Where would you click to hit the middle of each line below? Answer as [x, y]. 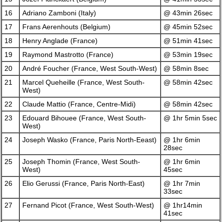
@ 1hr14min [183, 205]
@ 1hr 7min [182, 184]
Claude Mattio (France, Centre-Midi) [79, 104]
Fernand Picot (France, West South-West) [88, 205]
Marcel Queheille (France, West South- [84, 83]
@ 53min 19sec [188, 55]
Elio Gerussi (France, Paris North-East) [84, 184]
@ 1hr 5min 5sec [191, 118]
